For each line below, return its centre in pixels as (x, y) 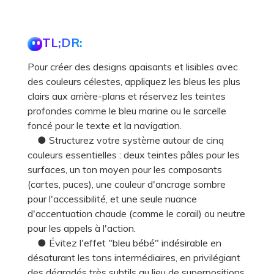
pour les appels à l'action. (82, 228)
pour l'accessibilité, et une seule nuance (112, 199)
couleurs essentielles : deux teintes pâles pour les (134, 155)
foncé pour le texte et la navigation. (105, 126)
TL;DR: (62, 43)
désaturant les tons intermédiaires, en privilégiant (134, 258)
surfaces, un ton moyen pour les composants (125, 170)
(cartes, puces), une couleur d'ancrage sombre (127, 184)
